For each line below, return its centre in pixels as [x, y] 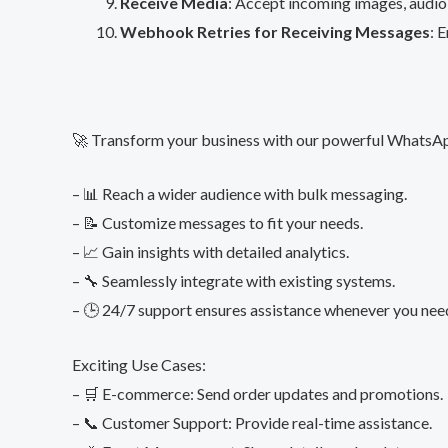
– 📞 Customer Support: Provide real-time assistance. [252, 422]
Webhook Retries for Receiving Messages [275, 31]
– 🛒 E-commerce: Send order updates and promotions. [257, 393]
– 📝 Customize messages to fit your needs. [217, 223]
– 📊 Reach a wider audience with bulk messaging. [239, 194]
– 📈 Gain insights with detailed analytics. [210, 252]
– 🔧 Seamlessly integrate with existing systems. [233, 281]
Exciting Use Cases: [139, 364]
